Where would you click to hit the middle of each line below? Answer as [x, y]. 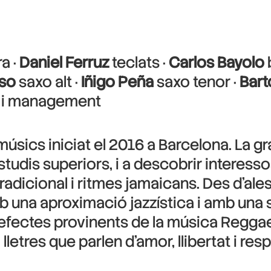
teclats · [139, 63]
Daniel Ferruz [64, 63]
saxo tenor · [197, 82]
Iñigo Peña [117, 82]
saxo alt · [48, 82]
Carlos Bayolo [217, 63]
